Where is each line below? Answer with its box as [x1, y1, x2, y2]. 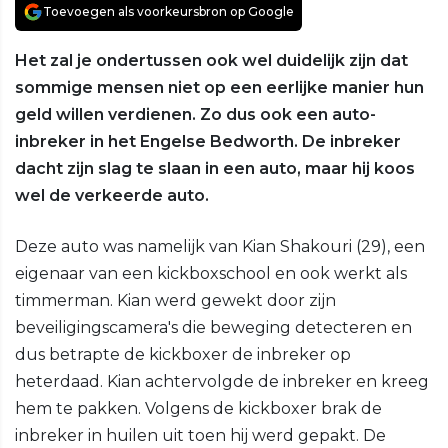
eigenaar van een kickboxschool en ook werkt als [15, 264, 407, 284]
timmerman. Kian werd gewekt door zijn [15, 291, 336, 311]
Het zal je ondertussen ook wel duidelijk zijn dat [15, 51, 408, 71]
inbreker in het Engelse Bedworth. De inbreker [15, 132, 401, 152]
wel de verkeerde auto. [15, 186, 209, 206]
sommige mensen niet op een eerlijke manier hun [15, 78, 424, 98]
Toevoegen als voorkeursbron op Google [43, 4, 294, 20]
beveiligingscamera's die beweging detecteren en [15, 318, 412, 338]
